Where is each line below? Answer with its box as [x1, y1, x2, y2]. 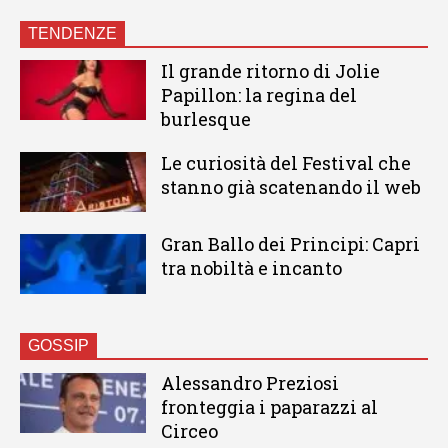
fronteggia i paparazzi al [160, 395, 378, 420]
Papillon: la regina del [160, 82, 357, 107]
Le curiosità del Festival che [160, 150, 411, 175]
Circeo [160, 419, 218, 444]
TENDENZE [28, 24, 117, 42]
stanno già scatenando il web [160, 174, 421, 199]
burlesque [160, 106, 251, 131]
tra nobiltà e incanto [160, 256, 342, 281]
